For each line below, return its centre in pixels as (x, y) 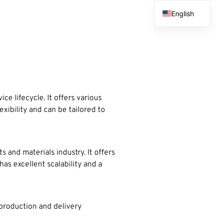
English (182, 13)
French (182, 29)
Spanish (184, 46)
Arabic (181, 62)
